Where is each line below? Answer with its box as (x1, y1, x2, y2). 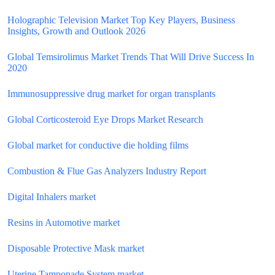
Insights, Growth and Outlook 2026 (7, 26, 145, 36)
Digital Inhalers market (7, 192, 96, 202)
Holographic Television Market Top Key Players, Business (7, 15, 235, 25)
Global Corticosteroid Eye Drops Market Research (7, 114, 203, 125)
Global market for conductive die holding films (7, 140, 188, 150)
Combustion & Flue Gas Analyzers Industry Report (7, 166, 206, 176)
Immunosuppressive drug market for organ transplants (7, 88, 215, 99)
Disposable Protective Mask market (7, 243, 144, 254)
